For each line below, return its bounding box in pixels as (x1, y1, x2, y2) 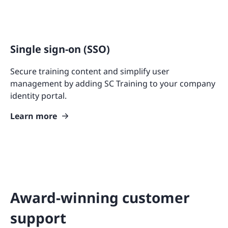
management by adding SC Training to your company (10, 78, 215, 90)
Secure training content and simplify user (10, 66, 169, 77)
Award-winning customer (10, 188, 190, 208)
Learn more (10, 110, 57, 122)
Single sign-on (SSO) (10, 42, 110, 56)
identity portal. (10, 90, 67, 102)
